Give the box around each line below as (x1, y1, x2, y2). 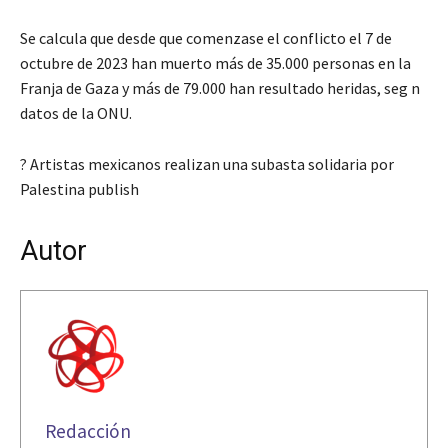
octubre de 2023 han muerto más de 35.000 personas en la (20, 52, 411, 73)
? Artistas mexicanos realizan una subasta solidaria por (20, 153, 394, 174)
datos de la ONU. (20, 102, 132, 123)
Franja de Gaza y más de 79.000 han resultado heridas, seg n (20, 77, 420, 98)
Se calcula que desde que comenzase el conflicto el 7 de (20, 27, 392, 48)
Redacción (45, 418, 131, 443)
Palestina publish (20, 178, 139, 199)
